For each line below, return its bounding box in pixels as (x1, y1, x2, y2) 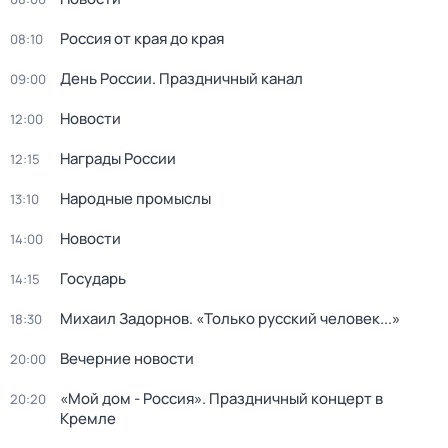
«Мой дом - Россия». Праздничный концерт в (60, 388, 383, 409)
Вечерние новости (60, 348, 194, 369)
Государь (60, 268, 126, 289)
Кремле (60, 408, 116, 429)
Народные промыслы (60, 188, 211, 209)
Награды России (60, 148, 176, 169)
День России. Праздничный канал (60, 68, 303, 89)
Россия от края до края (60, 28, 224, 49)
